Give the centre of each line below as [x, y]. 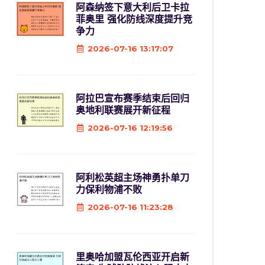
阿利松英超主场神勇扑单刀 [132, 178]
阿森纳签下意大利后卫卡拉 [132, 7]
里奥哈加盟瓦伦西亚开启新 [132, 257]
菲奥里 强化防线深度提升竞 [134, 19]
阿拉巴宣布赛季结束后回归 [132, 98]
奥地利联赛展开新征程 [123, 110]
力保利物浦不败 [109, 190]
